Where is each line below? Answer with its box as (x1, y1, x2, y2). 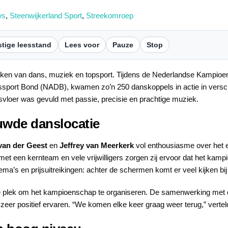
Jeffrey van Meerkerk (60, 141, 134, 150)
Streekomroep (85, 11, 133, 20)
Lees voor (65, 40, 99, 49)
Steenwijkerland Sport (9, 11, 82, 20)
